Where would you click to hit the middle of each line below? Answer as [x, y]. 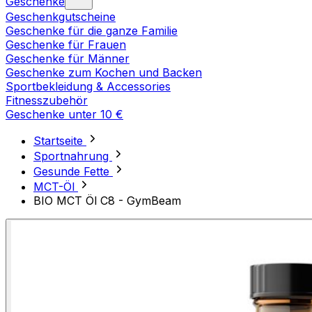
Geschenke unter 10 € [64, 115]
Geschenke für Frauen [66, 45]
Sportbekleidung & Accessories [88, 87]
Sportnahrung [73, 156]
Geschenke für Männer [68, 59]
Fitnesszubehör [47, 101]
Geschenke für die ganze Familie [92, 31]
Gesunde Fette [73, 172]
